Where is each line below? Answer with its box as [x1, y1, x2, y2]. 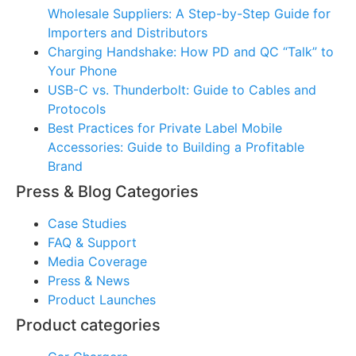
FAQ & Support [48, 234, 137, 250]
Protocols [48, 100, 106, 117]
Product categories [16, 315, 161, 335]
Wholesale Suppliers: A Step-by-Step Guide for [48, 5, 331, 21]
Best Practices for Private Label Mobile [48, 119, 282, 136]
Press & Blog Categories [16, 181, 199, 201]
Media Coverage [48, 253, 147, 269]
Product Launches [48, 291, 156, 308]
